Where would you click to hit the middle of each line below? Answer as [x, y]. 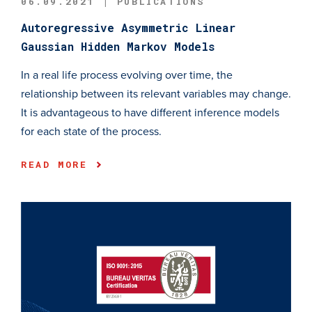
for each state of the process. [91, 132]
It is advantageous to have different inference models [150, 113]
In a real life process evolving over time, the [127, 75]
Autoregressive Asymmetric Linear [128, 28]
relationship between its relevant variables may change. [156, 94]
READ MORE [58, 164]
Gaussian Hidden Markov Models [118, 46]
